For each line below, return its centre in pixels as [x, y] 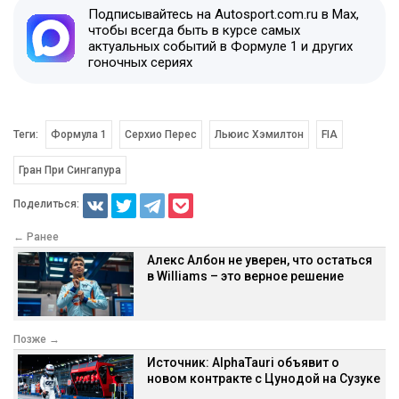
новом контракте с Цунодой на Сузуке [264, 378]
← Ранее [36, 236]
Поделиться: [46, 204]
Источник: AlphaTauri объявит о [243, 362]
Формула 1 [79, 134]
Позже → [37, 339]
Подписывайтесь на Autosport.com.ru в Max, [224, 14]
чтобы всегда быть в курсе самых [194, 30]
